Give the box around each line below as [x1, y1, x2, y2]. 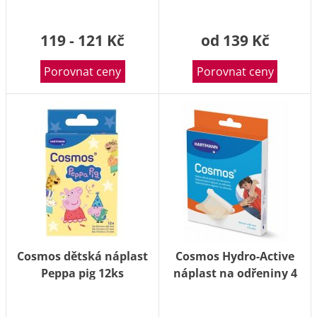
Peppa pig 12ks [41, 265, 124, 281]
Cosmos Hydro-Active [175, 248, 294, 264]
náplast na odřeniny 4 [173, 265, 297, 281]
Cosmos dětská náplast [17, 248, 148, 264]
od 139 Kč [200, 30, 270, 50]
